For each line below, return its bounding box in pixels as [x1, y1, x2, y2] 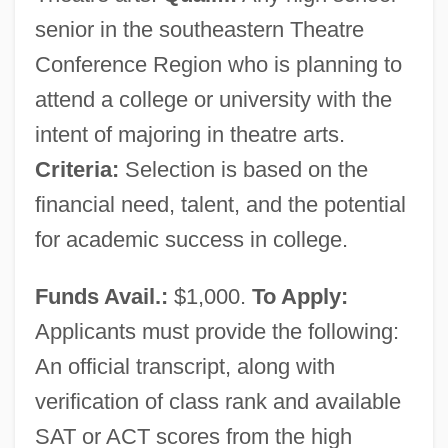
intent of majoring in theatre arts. [34, 121, 345, 147]
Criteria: [34, 156, 119, 182]
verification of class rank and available [34, 388, 401, 414]
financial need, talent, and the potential [34, 191, 406, 217]
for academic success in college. [34, 226, 348, 252]
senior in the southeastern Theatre [34, 16, 364, 42]
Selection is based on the [118, 156, 368, 182]
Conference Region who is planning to [34, 51, 402, 77]
